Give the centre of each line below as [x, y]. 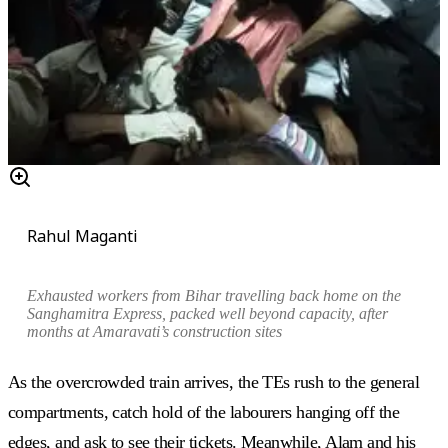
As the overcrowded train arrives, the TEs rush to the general [214, 382]
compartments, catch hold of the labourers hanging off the [204, 412]
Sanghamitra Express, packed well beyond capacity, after [208, 314]
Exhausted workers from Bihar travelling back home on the [214, 296]
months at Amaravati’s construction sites [155, 332]
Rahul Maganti [83, 236]
